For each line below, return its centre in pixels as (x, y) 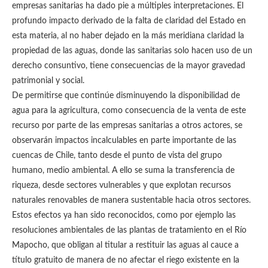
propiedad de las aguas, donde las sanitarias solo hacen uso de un (132, 51)
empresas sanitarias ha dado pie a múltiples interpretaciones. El (128, 6)
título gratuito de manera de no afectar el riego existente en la (126, 260)
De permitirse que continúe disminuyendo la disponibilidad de (126, 96)
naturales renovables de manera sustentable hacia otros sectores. (131, 200)
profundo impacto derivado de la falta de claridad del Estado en (129, 21)
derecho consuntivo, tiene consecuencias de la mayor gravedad (129, 66)
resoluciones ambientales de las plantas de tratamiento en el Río (129, 230)
